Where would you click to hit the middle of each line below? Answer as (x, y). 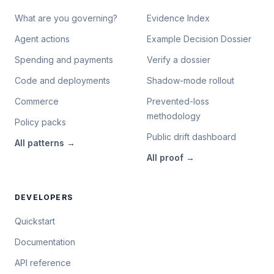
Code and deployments (62, 80)
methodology (174, 116)
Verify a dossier (179, 60)
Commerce (37, 101)
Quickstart (35, 221)
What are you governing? (66, 18)
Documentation (45, 242)
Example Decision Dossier (199, 39)
